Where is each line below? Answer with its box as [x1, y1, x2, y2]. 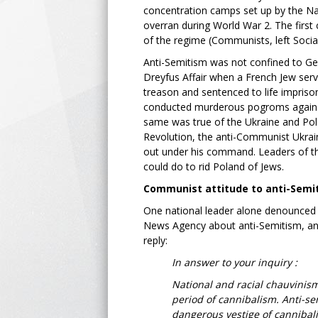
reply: [143, 234, 168, 247]
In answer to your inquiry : [172, 256, 297, 269]
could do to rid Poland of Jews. [143, 160, 287, 173]
